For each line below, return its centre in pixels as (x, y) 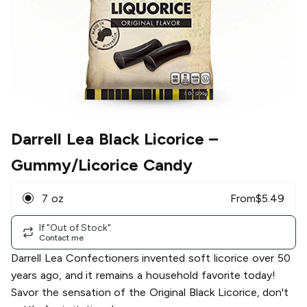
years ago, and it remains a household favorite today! (144, 275)
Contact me (61, 237)
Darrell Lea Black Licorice (108, 139)
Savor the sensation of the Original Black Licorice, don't (150, 293)
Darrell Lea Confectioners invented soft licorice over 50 (151, 258)
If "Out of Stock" (75, 228)
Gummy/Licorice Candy (102, 165)
